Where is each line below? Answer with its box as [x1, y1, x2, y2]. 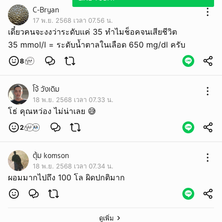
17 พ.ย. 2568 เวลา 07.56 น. [33, 16, 113, 24]
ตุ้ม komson [33, 150, 69, 161]
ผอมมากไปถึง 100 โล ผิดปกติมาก [8, 172, 125, 182]
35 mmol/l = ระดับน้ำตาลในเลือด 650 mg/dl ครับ [8, 40, 185, 50]
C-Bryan [33, 4, 59, 15]
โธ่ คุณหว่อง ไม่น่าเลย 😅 [8, 106, 96, 116]
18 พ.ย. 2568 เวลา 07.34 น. [33, 162, 113, 170]
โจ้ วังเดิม [33, 84, 59, 95]
